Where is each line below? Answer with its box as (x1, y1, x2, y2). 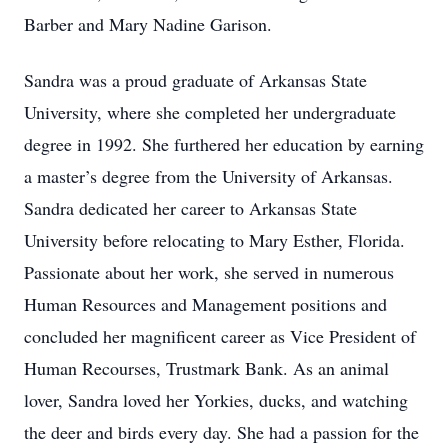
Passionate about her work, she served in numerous (24, 260, 394, 284)
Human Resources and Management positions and (24, 292, 387, 316)
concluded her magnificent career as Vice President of (24, 324, 416, 348)
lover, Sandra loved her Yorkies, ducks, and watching (24, 388, 408, 412)
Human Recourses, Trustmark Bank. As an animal (24, 356, 389, 380)
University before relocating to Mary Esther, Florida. (24, 228, 405, 252)
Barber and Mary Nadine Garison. (24, 12, 272, 36)
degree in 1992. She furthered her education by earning (24, 132, 424, 156)
